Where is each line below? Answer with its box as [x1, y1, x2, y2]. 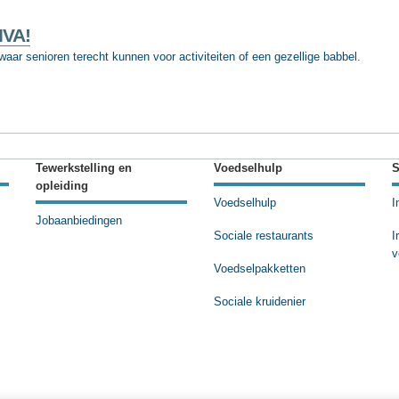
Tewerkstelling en [36, 162, 132, 175]
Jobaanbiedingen [36, 215, 122, 228]
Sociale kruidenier [214, 295, 305, 308]
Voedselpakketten [214, 263, 305, 276]
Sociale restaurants [214, 230, 313, 243]
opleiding [36, 180, 88, 193]
